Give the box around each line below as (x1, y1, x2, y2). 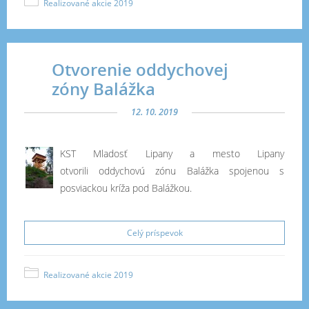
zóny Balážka (52, 77, 155, 100)
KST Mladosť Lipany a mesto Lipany (60, 147, 284, 160)
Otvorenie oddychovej (52, 58, 228, 81)
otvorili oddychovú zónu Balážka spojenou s (60, 164, 284, 177)
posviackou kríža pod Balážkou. (60, 181, 192, 195)
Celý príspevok (126, 227, 183, 239)
